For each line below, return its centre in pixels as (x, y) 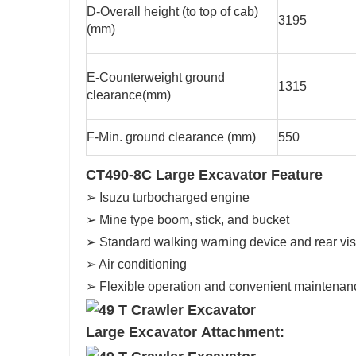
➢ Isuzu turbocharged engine (168, 198)
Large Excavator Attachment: (185, 333)
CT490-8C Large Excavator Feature (204, 175)
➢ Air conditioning (136, 265)
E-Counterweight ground (156, 78)
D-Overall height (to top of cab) (172, 12)
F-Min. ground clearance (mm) (171, 137)
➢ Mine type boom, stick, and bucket (188, 220)
